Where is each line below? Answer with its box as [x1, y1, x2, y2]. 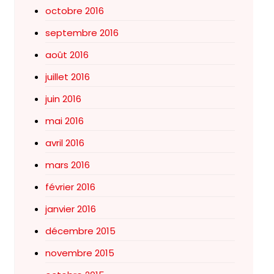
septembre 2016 [45, 26, 119, 39]
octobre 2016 [45, 4, 104, 17]
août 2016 [45, 48, 89, 61]
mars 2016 [45, 158, 90, 171]
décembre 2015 [45, 224, 116, 237]
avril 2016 [45, 136, 84, 149]
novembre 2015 [45, 246, 114, 259]
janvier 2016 [45, 202, 96, 215]
